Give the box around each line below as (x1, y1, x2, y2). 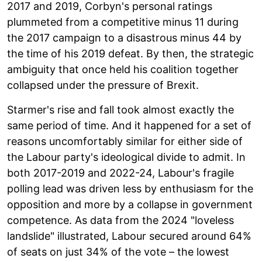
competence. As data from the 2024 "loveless (7, 213, 234, 226)
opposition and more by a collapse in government (7, 198, 253, 211)
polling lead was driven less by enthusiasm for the (7, 182, 253, 195)
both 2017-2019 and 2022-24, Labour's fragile (7, 166, 234, 179)
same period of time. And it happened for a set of (7, 119, 251, 132)
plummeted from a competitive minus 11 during (7, 15, 239, 28)
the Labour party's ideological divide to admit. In (7, 150, 246, 163)
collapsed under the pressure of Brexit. (7, 78, 199, 91)
